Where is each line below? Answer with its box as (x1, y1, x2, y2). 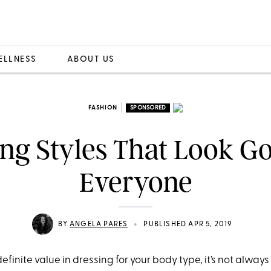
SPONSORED (130, 104, 166, 111)
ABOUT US (67, 54, 115, 64)
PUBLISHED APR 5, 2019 (143, 220, 233, 228)
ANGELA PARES (70, 220, 128, 228)
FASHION (88, 104, 117, 111)
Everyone (79, 166, 192, 199)
